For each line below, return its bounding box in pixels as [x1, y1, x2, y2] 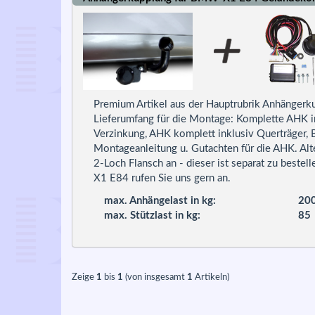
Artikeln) [193, 273, 229, 282]
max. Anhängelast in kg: [104, 195, 216, 206]
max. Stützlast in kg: [104, 210, 200, 221]
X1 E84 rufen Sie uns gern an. [94, 173, 231, 184]
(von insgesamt [123, 273, 187, 282]
